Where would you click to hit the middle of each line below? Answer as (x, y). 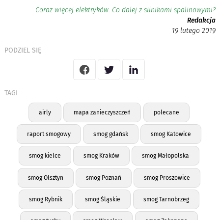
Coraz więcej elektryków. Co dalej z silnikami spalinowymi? (126, 10)
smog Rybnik (46, 199)
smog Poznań (103, 178)
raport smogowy (49, 134)
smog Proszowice (167, 178)
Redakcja (202, 20)
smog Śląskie (103, 199)
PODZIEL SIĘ (23, 50)
